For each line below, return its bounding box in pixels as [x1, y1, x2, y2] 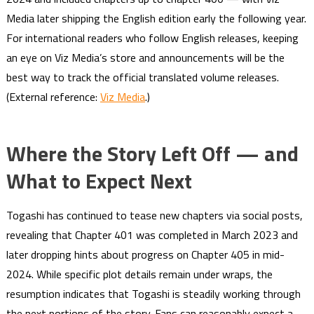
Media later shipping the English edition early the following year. [6, 10, 306, 27]
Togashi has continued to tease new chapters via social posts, [6, 207, 303, 224]
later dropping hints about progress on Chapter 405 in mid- [6, 246, 285, 263]
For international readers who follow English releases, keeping [6, 29, 299, 46]
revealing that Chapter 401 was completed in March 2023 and [6, 226, 298, 243]
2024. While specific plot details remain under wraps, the [6, 266, 273, 282]
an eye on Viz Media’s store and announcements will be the [6, 49, 285, 66]
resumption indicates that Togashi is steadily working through [6, 285, 301, 302]
